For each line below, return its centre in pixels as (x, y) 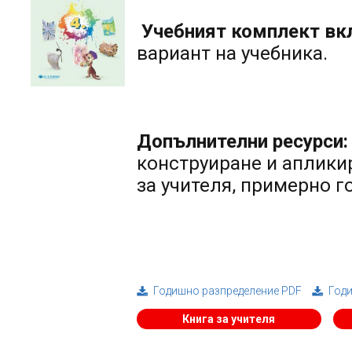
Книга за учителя (229, 319)
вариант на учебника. (232, 54)
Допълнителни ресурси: (242, 142)
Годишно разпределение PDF (227, 291)
